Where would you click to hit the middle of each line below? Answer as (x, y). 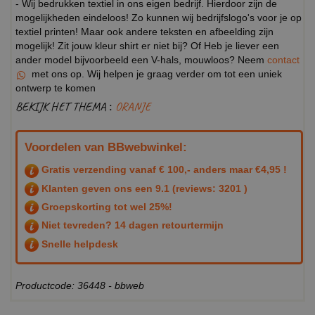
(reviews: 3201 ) (208, 188)
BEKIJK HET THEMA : (65, 107)
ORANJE (133, 107)
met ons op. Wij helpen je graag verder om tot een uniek (155, 74)
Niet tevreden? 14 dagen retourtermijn (131, 225)
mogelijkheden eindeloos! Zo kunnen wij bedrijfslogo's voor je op (159, 18)
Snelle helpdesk (78, 244)
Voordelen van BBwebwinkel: (106, 148)
